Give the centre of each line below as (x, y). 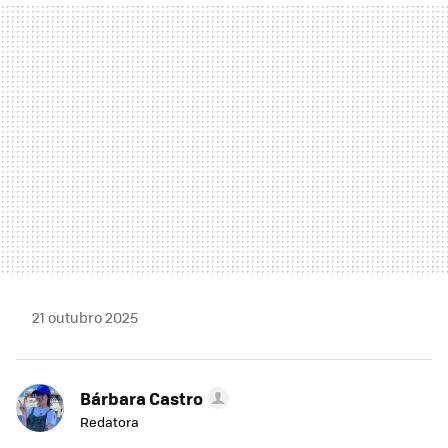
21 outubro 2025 (85, 317)
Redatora (109, 422)
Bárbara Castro (141, 398)
